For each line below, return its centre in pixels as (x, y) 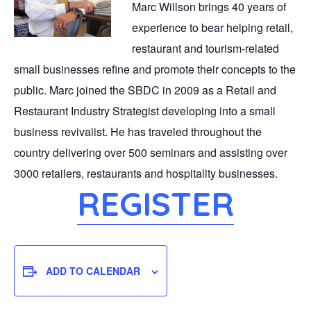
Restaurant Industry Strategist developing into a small (145, 111)
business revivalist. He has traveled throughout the (138, 132)
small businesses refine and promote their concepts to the (155, 69)
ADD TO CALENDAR (93, 271)
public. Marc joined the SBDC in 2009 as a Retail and (145, 90)
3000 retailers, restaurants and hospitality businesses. (146, 174)
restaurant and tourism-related (205, 49)
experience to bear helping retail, (212, 28)
